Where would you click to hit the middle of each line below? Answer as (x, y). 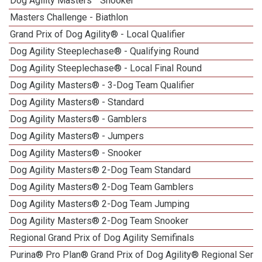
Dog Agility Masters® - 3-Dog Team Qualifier (102, 85)
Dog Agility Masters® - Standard (77, 102)
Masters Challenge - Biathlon (69, 17)
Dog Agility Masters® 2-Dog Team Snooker (99, 221)
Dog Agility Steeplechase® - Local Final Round (106, 68)
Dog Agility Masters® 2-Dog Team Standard (101, 170)
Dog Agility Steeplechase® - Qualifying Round (105, 51)
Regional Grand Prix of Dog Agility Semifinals (102, 238)
